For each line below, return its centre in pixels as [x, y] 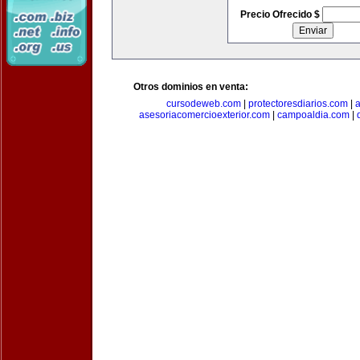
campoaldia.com [313, 115]
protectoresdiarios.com [298, 104]
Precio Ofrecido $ [281, 14]
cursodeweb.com [204, 104]
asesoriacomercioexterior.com [205, 115]
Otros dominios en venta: [191, 87]
